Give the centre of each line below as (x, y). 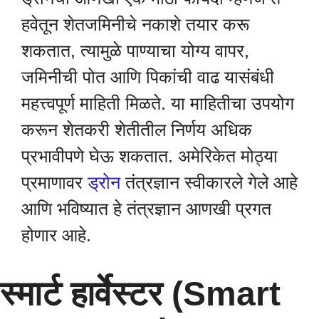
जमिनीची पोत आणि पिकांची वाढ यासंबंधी (148, 77)
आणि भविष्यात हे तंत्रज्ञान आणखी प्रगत (146, 209)
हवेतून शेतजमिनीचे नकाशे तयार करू (135, 25)
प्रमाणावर (54, 183)
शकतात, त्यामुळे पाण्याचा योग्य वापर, (135, 51)
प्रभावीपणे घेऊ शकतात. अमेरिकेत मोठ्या (150, 156)
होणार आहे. (56, 235)
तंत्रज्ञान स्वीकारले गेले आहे (209, 183)
